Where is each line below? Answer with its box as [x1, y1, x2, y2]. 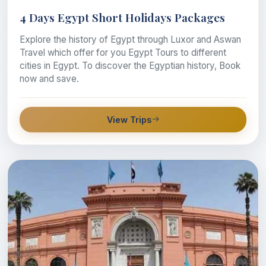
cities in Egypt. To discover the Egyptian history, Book [20, 59, 240, 71]
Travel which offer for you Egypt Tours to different [20, 46, 226, 58]
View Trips [106, 114, 151, 125]
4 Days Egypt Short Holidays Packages [20, 9, 225, 25]
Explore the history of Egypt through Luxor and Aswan [20, 33, 241, 45]
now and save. [20, 72, 79, 84]
